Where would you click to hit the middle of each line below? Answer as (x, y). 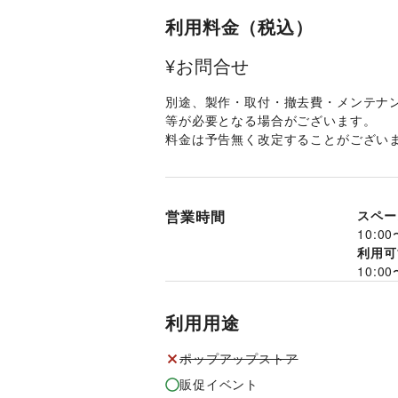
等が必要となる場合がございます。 (273, 120)
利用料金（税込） (239, 26)
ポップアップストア (239, 358)
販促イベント (219, 384)
